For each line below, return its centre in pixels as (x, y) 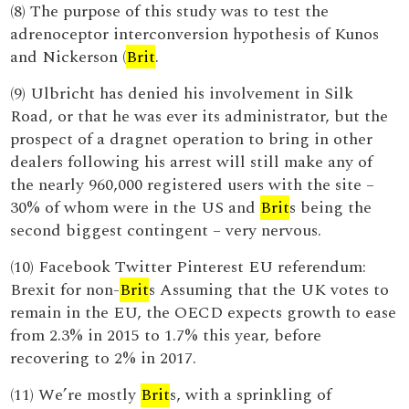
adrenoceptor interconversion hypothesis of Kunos (195, 34)
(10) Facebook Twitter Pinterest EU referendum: (189, 267)
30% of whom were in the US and (136, 208)
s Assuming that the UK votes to (269, 290)
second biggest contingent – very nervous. (166, 231)
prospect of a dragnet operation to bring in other (192, 139)
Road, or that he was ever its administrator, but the (199, 116)
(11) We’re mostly (76, 395)
